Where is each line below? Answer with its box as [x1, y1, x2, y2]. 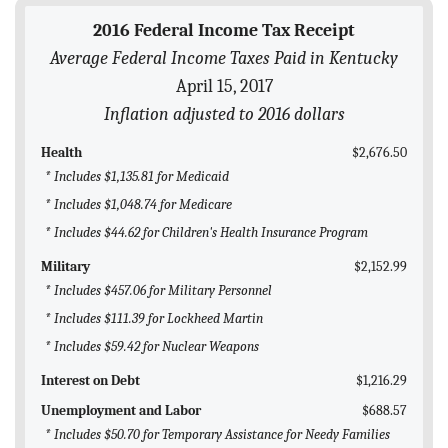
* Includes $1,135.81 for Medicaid [45, 168, 229, 186]
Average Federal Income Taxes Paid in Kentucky [50, 48, 398, 69]
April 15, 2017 [175, 76, 273, 97]
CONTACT [15, 100, 93, 117]
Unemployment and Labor [41, 402, 201, 420]
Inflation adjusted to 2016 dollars [103, 104, 345, 125]
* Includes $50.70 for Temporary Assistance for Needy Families [45, 426, 390, 444]
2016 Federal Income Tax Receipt [93, 20, 355, 41]
